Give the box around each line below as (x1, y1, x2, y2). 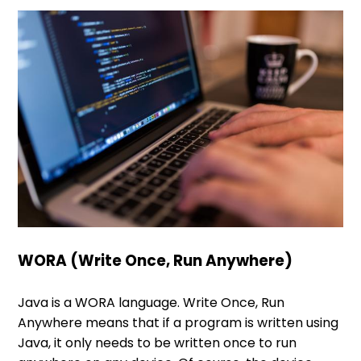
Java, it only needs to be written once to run (18, 333, 297, 352)
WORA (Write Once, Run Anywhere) (18, 249, 293, 272)
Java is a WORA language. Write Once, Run (18, 293, 285, 312)
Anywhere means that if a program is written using (18, 313, 339, 332)
